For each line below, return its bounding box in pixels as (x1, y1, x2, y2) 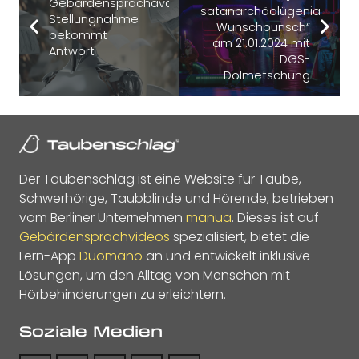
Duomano (79, 246, 143, 265)
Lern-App (19, 246, 79, 265)
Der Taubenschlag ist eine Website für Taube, (19, 169, 301, 188)
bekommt (48, 26, 107, 43)
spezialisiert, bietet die (170, 227, 309, 246)
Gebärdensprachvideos (19, 227, 170, 246)
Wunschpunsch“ (216, 18, 311, 35)
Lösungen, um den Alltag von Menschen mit (19, 265, 290, 284)
